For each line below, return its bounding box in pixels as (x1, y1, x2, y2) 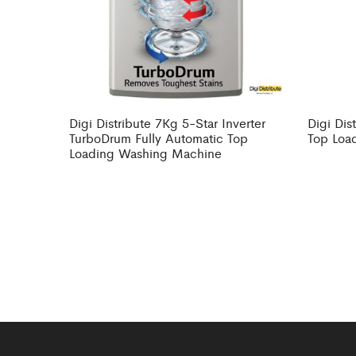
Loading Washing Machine (69, 144, 222, 163)
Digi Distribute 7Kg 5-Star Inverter (69, 114, 265, 133)
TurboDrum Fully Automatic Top (69, 129, 248, 148)
